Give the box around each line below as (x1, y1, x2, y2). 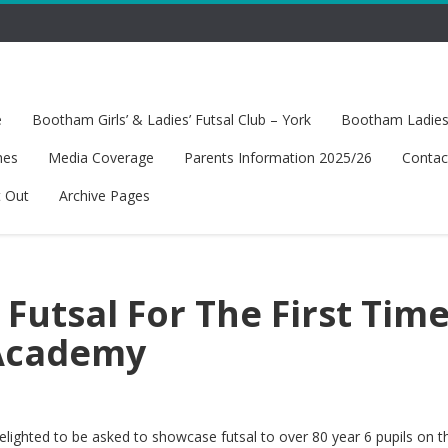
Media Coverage (47, 148, 154, 167)
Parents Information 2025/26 (183, 148, 372, 167)
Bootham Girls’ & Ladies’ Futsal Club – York (31, 110, 311, 129)
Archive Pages (58, 186, 150, 205)
